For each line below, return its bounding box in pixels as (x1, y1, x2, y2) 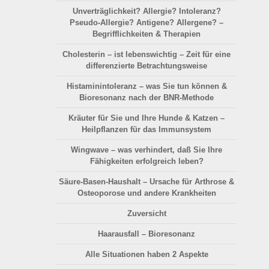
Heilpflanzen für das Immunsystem (82, 125, 211, 134)
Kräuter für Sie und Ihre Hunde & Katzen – (68, 113, 225, 123)
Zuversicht (127, 209, 166, 219)
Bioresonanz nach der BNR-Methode (79, 93, 214, 103)
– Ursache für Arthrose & (141, 177, 234, 187)
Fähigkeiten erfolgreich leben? (89, 157, 204, 166)
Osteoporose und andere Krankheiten (77, 189, 216, 198)
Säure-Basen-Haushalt (59, 177, 141, 187)
